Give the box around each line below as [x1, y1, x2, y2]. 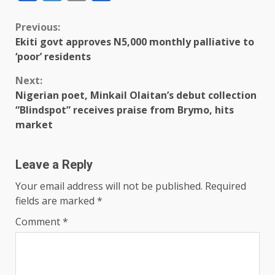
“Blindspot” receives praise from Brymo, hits [15, 103, 234, 117]
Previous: [15, 20, 60, 34]
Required [205, 179, 246, 193]
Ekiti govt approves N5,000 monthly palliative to [15, 35, 254, 49]
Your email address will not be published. [15, 179, 203, 193]
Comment [15, 215, 63, 229]
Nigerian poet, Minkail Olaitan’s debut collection [15, 88, 257, 103]
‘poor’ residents [15, 50, 91, 64]
